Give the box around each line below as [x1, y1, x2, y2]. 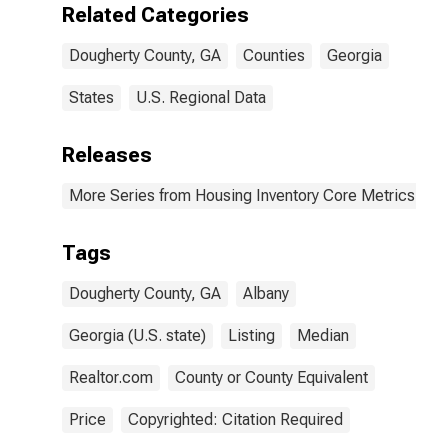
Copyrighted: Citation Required [128, 410, 343, 429]
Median [297, 326, 349, 345]
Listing [228, 326, 275, 345]
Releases [62, 143, 152, 167]
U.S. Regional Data [136, 88, 266, 107]
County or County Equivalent [175, 368, 368, 387]
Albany [243, 284, 289, 303]
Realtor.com [69, 368, 153, 387]
